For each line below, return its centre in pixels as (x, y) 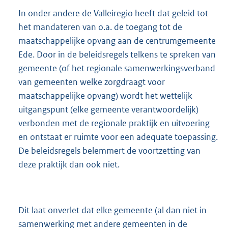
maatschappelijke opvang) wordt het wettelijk (105, 95)
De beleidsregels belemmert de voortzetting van (109, 150)
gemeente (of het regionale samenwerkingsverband (117, 68)
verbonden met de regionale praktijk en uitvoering (114, 123)
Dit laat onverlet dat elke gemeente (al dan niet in (112, 210)
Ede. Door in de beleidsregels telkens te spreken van (117, 54)
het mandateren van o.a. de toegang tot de (100, 27)
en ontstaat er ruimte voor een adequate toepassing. (118, 137)
